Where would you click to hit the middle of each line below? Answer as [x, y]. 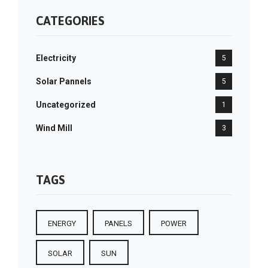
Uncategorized [66, 105]
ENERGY [62, 223]
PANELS [118, 223]
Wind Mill [54, 128]
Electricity [56, 58]
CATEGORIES [70, 21]
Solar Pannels [64, 81]
